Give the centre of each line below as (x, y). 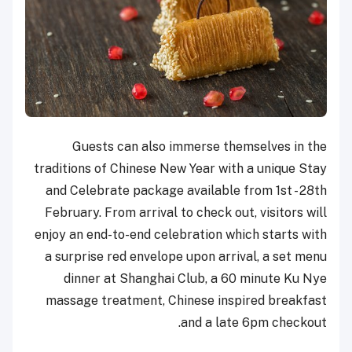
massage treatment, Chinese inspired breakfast (186, 300)
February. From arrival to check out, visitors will (186, 212)
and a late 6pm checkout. (254, 322)
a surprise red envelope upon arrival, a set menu (186, 256)
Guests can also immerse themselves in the (200, 146)
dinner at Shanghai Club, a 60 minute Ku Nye (195, 278)
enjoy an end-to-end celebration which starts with (181, 234)
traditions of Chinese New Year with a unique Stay (180, 168)
